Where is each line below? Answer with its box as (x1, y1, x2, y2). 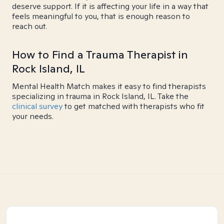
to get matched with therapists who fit (62, 101, 204, 111)
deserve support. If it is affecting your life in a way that (12, 1, 208, 11)
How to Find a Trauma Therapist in (12, 47, 188, 61)
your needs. (12, 111, 53, 121)
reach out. (12, 21, 47, 31)
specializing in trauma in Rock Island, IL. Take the (12, 91, 188, 101)
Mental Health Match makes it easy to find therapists (12, 81, 206, 91)
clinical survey (12, 101, 62, 111)
